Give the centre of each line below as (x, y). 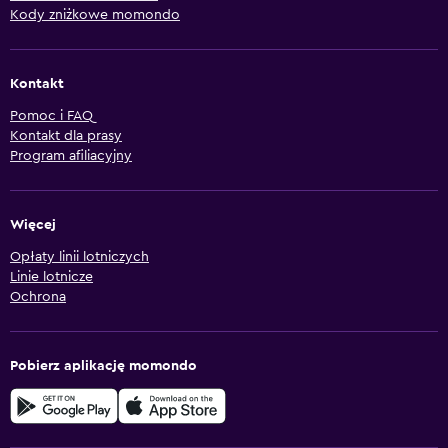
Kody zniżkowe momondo (95, 15)
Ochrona (38, 297)
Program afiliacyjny (71, 156)
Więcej (33, 225)
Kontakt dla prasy (66, 136)
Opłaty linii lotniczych (79, 257)
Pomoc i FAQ (51, 116)
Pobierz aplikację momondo (103, 366)
